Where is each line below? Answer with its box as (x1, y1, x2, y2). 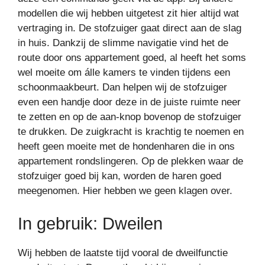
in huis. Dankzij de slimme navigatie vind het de (18, 37, 228, 49)
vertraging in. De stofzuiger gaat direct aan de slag (18, 22, 241, 34)
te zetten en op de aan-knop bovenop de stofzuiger (18, 111, 241, 123)
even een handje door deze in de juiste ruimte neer (18, 96, 241, 108)
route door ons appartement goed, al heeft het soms (18, 52, 246, 64)
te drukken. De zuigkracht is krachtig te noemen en (18, 126, 244, 138)
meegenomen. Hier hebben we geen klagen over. (18, 185, 232, 197)
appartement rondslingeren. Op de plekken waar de (18, 156, 243, 167)
